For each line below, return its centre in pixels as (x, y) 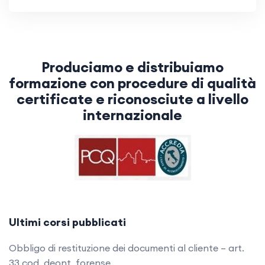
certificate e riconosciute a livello (132, 99)
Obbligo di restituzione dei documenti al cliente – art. (127, 248)
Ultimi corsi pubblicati (67, 222)
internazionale (132, 115)
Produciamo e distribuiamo (132, 67)
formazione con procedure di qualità (132, 83)
